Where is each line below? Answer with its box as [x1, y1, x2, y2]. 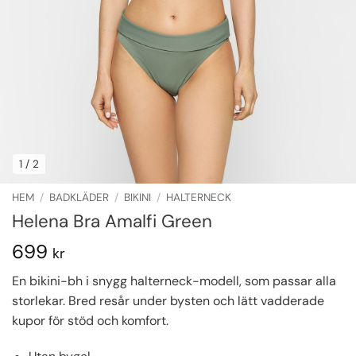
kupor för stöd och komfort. [12, 311, 168, 329]
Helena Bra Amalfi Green [12, 209, 212, 233]
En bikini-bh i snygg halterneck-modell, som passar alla [12, 272, 336, 289]
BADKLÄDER [49, 190, 110, 204]
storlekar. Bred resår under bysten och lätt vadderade [12, 292, 324, 309]
